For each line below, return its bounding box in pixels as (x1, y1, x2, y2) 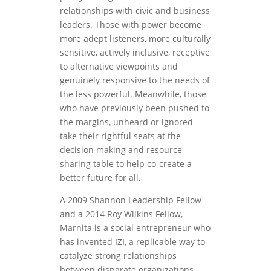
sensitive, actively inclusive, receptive (59, 46, 210, 58)
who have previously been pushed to (59, 102, 209, 114)
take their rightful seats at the (59, 129, 181, 142)
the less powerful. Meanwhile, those (59, 88, 206, 100)
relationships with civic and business (59, 4, 210, 16)
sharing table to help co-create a (59, 157, 192, 169)
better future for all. (59, 171, 143, 183)
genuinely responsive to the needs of (59, 74, 210, 86)
